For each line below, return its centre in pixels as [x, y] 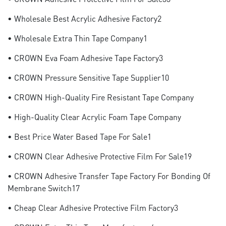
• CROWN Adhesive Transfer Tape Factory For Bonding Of [109, 176]
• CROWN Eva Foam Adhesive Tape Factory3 [85, 58]
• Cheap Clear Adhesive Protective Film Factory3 [93, 208]
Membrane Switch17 [44, 188]
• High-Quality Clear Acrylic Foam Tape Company [94, 117]
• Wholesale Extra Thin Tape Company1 [77, 38]
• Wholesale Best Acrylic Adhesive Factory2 [84, 18]
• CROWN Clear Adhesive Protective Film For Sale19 [100, 156]
